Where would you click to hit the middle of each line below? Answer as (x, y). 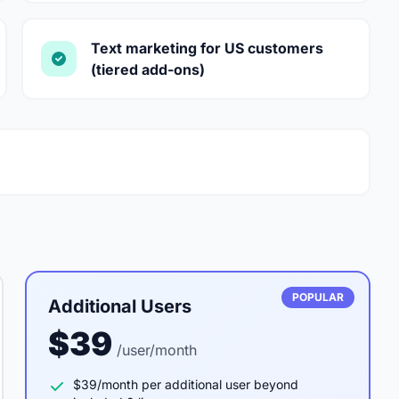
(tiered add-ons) (148, 69)
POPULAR (318, 297)
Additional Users (120, 306)
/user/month (157, 350)
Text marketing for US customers (207, 48)
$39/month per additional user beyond (186, 384)
